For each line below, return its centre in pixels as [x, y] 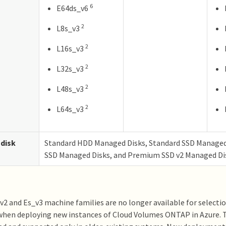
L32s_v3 [71, 68]
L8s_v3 [69, 28]
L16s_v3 [71, 48]
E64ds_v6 [73, 8]
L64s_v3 [71, 109]
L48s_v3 [71, 89]
